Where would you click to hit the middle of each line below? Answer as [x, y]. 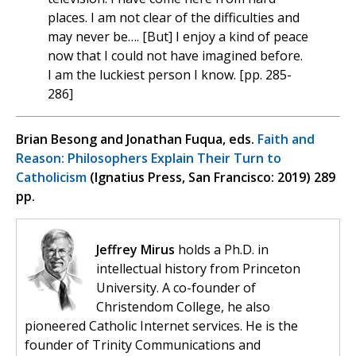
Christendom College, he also [183, 307]
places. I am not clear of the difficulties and [174, 18]
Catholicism [51, 178]
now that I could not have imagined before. [175, 56]
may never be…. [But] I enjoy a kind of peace [178, 37]
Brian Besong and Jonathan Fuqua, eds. [137, 139]
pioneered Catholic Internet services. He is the [161, 326]
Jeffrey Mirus [135, 250]
